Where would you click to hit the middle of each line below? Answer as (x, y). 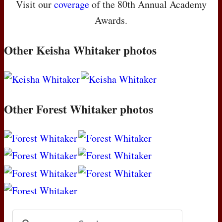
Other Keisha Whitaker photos (80, 50)
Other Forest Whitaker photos (79, 109)
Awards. (111, 20)
